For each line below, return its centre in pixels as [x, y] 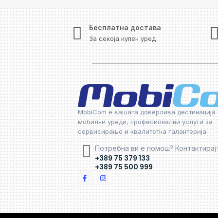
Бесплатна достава [125, 27]
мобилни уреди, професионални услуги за [145, 121]
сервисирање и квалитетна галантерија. [143, 131]
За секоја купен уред [123, 38]
